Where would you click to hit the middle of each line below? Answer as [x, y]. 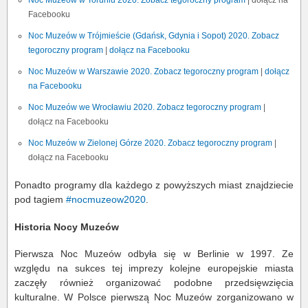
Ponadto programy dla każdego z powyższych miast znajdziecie [154, 185]
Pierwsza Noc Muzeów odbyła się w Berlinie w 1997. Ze [154, 254]
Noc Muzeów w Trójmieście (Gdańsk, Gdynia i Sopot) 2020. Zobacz [154, 36]
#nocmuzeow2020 [106, 200]
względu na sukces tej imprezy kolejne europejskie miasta [154, 268]
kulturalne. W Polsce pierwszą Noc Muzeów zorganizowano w [154, 297]
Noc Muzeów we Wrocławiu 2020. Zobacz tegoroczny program [145, 108]
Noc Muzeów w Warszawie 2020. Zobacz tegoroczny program [143, 72]
